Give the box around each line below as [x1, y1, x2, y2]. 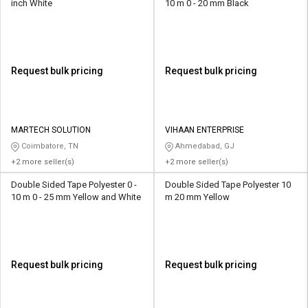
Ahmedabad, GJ [173, 142, 234, 151]
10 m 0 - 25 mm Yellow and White [11, 191, 141, 202]
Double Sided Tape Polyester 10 [165, 179, 291, 190]
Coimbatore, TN [19, 142, 78, 151]
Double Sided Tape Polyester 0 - [11, 179, 137, 190]
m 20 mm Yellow [165, 191, 230, 202]
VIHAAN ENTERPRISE [165, 125, 244, 135]
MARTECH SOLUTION [11, 125, 91, 135]
